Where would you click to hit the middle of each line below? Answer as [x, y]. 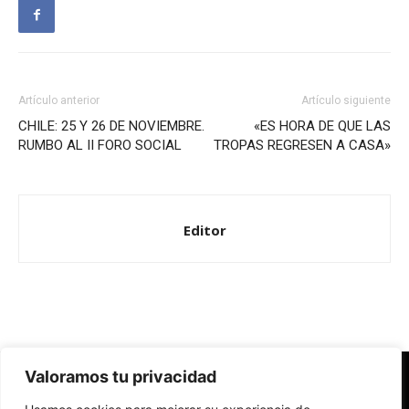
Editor [204, 231]
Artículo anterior [59, 101]
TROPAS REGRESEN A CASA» [302, 146]
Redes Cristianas [65, 385]
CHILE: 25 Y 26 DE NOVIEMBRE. [111, 126]
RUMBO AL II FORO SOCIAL [100, 146]
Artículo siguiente [346, 101]
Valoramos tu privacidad [121, 377]
